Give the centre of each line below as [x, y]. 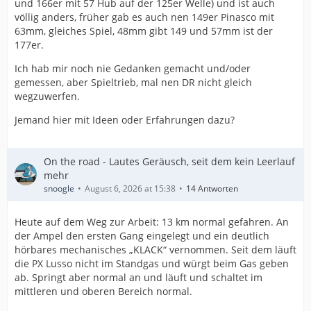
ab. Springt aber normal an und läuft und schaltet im [138, 277]
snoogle [59, 188]
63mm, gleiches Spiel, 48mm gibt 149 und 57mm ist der [144, 31]
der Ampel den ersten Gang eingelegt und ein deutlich [142, 235]
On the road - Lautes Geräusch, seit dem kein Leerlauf [169, 161]
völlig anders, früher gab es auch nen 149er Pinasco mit [144, 17]
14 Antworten [212, 188]
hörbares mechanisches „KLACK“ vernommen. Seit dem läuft [155, 249]
